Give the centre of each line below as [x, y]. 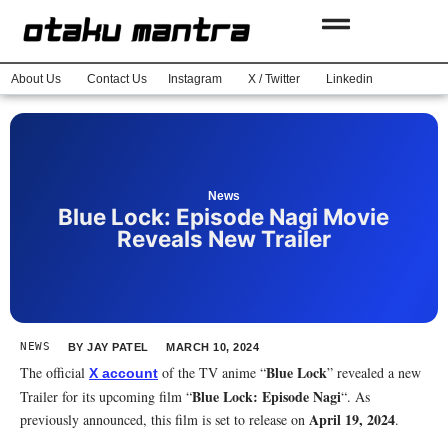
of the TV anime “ [212, 373]
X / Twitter [274, 78]
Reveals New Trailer [223, 239]
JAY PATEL [118, 347]
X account [123, 373]
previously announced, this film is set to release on [164, 420]
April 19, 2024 [352, 420]
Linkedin [350, 78]
